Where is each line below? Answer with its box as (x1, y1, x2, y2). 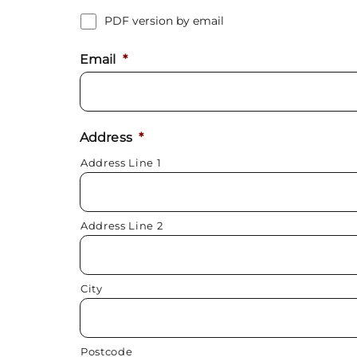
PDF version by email (104, 13, 224, 28)
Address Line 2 (80, 218, 163, 232)
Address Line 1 (80, 155, 162, 169)
